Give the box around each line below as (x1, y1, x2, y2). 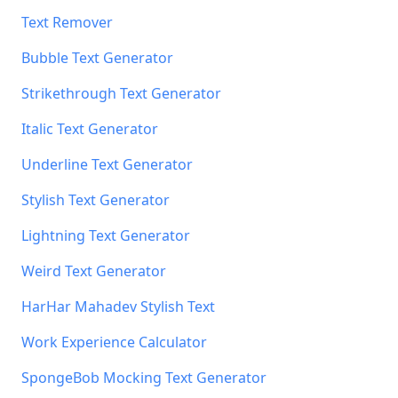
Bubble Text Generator (21, 48, 173, 68)
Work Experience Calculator (21, 332, 207, 352)
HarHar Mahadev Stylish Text (21, 297, 215, 316)
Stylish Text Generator (21, 190, 170, 210)
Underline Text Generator (21, 155, 193, 174)
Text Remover (21, 12, 113, 32)
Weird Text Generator (21, 261, 166, 281)
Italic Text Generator (21, 119, 158, 139)
